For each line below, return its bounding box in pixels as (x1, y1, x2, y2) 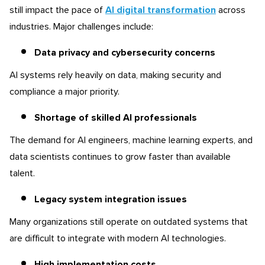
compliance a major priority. (9, 86, 119, 96)
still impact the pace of (9, 5, 105, 15)
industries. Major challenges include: (9, 21, 153, 31)
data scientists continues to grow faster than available (9, 151, 231, 161)
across (216, 5, 245, 15)
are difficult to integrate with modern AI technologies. (9, 233, 226, 243)
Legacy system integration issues (34, 194, 187, 204)
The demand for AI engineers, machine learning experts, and (9, 135, 253, 145)
